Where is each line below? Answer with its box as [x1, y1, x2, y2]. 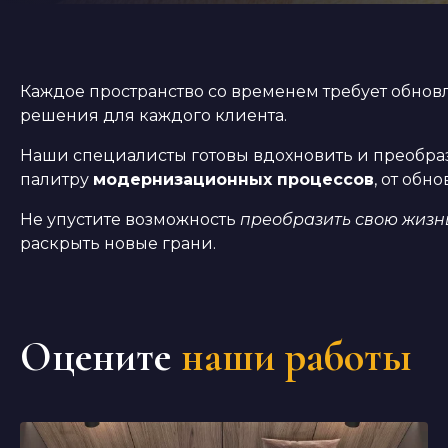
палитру [20, 170, 93, 189]
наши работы [181, 331, 412, 382]
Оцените [20, 331, 171, 382]
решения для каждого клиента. [20, 106, 287, 125]
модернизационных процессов [93, 170, 374, 189]
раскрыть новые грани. [20, 234, 216, 253]
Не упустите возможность [20, 210, 240, 229]
